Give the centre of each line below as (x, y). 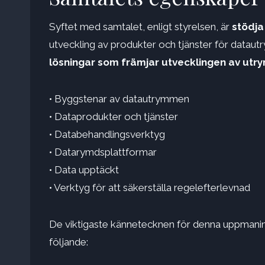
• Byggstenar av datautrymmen (119, 99)
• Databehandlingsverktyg (107, 135)
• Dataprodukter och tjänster (114, 117)
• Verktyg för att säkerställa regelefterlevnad (150, 188)
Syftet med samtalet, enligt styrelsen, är (140, 27)
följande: (69, 242)
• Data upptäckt (84, 170)
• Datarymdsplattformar (103, 152)
